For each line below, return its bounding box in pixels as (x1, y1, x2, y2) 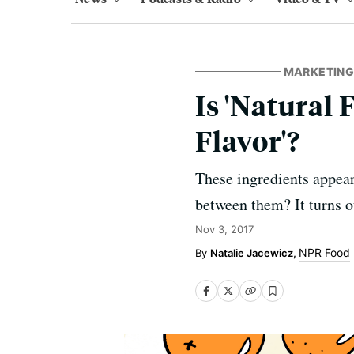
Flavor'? (195, 122, 300, 158)
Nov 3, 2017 (195, 223, 254, 235)
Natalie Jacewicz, (210, 247, 299, 259)
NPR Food (299, 246, 350, 259)
